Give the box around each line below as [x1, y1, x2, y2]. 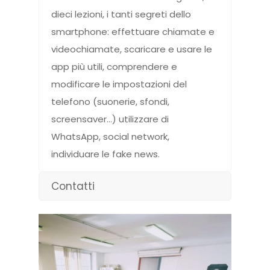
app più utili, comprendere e [51, 60, 177, 74]
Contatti [51, 179, 95, 194]
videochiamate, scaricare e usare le [51, 43, 212, 56]
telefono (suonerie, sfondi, [51, 95, 169, 108]
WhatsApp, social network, [51, 130, 169, 143]
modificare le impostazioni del [51, 78, 187, 91]
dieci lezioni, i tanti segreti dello [51, 8, 191, 21]
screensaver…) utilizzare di [51, 113, 169, 126]
